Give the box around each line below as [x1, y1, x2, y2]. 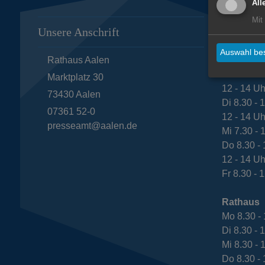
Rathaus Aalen [47, 54, 109, 65]
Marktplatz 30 [47, 72, 104, 82]
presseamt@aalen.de [47, 120, 137, 131]
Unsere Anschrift [37, 25, 119, 38]
